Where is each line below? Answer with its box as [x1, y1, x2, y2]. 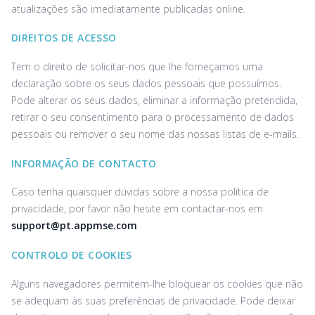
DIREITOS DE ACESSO [11, 31, 117, 45]
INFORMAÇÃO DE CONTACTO [11, 156, 157, 170]
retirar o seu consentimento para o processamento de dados [11, 110, 294, 124]
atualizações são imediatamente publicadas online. [11, 1, 245, 15]
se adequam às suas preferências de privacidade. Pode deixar [11, 293, 295, 307]
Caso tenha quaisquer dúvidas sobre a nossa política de [11, 185, 269, 199]
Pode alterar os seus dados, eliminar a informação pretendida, [11, 93, 297, 107]
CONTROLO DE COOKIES [11, 247, 132, 262]
